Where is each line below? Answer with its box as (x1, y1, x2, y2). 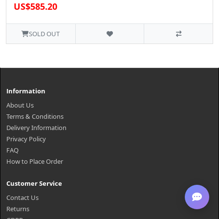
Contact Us (6, 193, 39, 202)
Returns (6, 204, 29, 213)
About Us (6, 100, 34, 109)
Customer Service (6, 178, 62, 188)
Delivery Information (6, 123, 66, 132)
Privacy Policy (6, 134, 46, 143)
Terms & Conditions (6, 111, 64, 121)
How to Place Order (6, 156, 63, 166)
